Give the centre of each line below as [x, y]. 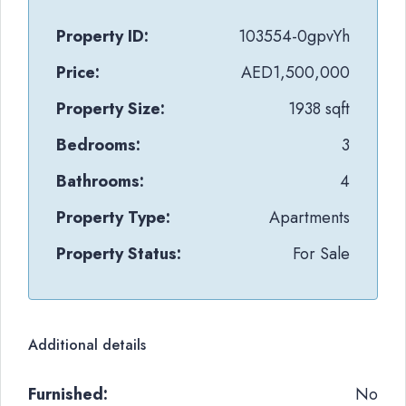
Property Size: [111, 109]
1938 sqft [319, 109]
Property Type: [113, 217]
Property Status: [119, 254]
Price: [78, 72]
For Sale [321, 254]
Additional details [87, 345]
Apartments [309, 217]
